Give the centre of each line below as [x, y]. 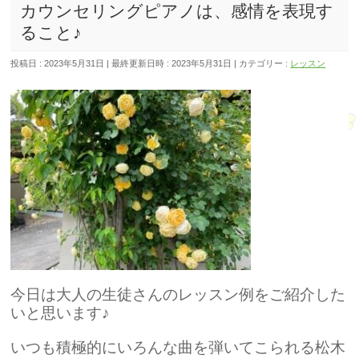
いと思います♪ [61, 313]
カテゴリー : [265, 63]
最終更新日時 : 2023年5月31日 [172, 63]
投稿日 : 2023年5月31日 [58, 63]
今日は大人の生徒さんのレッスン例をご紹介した [178, 294]
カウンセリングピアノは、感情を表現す [177, 11]
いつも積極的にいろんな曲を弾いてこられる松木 [178, 347]
